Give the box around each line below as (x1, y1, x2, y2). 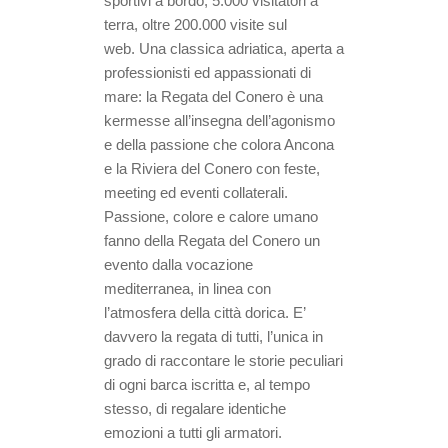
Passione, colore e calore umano (104, 208, 318, 225)
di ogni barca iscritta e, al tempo (104, 376, 310, 393)
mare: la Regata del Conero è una (104, 88, 323, 105)
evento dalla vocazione (104, 256, 253, 273)
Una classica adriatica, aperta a (135, 40, 344, 57)
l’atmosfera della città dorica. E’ (104, 304, 305, 321)
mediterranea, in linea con (104, 280, 271, 297)
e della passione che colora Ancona (104, 136, 334, 153)
